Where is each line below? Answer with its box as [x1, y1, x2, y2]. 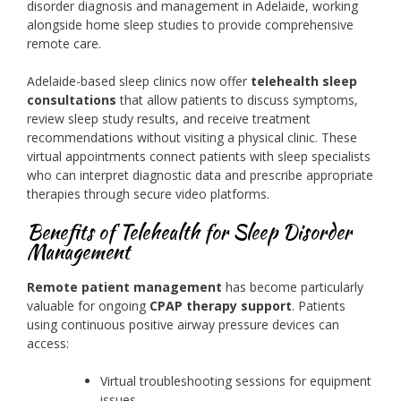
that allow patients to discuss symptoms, [116, 91, 358, 109]
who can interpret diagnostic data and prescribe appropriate [27, 166, 373, 184]
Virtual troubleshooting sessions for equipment [100, 371, 371, 389]
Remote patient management [27, 277, 222, 295]
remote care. [27, 35, 101, 53]
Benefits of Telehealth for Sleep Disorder [27, 218, 352, 247]
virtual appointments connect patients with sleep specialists [27, 148, 371, 166]
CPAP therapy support [149, 296, 292, 314]
